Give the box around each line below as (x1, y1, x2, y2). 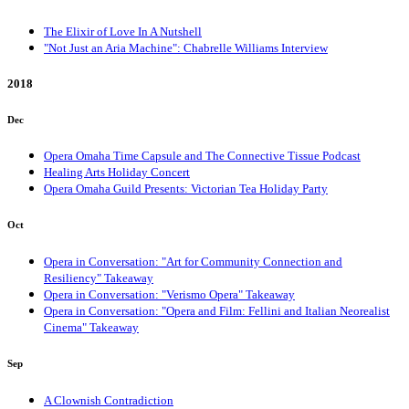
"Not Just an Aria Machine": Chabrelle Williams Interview (44, 41, 328, 56)
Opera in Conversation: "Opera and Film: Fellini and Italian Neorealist (44, 304, 390, 319)
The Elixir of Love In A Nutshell (44, 25, 202, 39)
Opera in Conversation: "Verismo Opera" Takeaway (44, 288, 295, 302)
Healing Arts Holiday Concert (44, 165, 190, 180)
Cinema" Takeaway (44, 320, 139, 335)
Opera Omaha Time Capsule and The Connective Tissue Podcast (44, 149, 361, 163)
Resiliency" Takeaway (44, 271, 153, 286)
